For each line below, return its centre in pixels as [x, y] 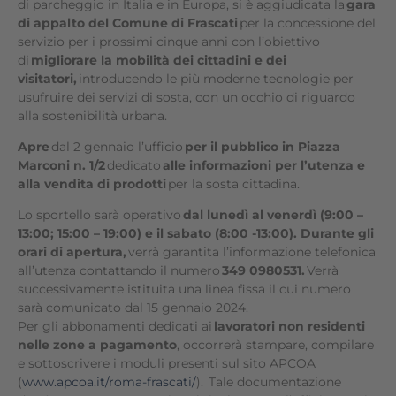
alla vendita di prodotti [93, 184]
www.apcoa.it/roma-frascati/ [109, 382]
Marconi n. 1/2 [61, 165]
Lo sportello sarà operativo [100, 215]
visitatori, [47, 79]
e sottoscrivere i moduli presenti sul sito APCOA [167, 363]
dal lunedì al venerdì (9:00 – [273, 215]
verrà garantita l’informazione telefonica [252, 252]
